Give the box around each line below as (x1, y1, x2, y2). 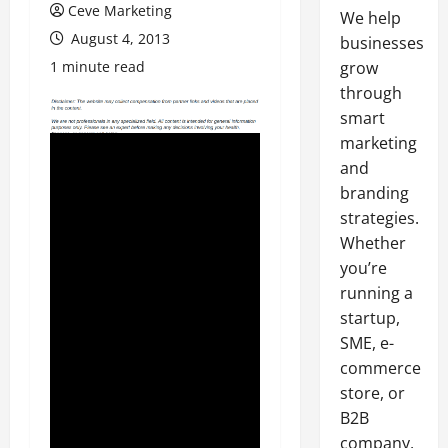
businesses (339, 32, 424, 54)
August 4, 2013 (67, 29, 170, 48)
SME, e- (339, 332, 394, 354)
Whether (339, 232, 406, 254)
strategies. (339, 207, 419, 229)
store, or (339, 382, 405, 404)
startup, (339, 307, 400, 329)
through (339, 82, 402, 104)
